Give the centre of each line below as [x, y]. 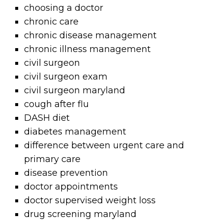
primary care [53, 159]
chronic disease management [91, 35]
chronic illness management [88, 49]
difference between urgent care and [104, 145]
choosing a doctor [64, 8]
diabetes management [75, 132]
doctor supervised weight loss [90, 200]
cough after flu [57, 104]
